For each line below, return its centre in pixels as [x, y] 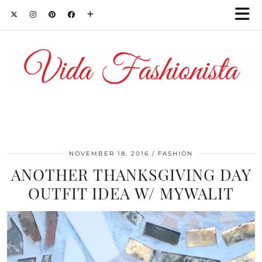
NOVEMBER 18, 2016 [109, 154]
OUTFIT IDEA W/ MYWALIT [131, 193]
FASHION [175, 154]
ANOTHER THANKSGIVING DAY [131, 175]
